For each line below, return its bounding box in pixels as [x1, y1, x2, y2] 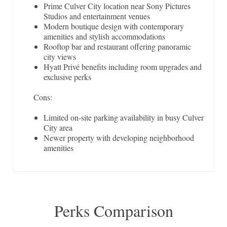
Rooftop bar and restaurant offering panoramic [44, 41, 191, 52]
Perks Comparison [54, 200, 173, 222]
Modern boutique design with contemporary [44, 21, 184, 32]
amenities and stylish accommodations [44, 31, 165, 42]
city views [44, 51, 76, 62]
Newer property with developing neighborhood [44, 132, 194, 143]
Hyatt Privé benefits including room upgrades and [44, 61, 202, 72]
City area [44, 122, 72, 133]
